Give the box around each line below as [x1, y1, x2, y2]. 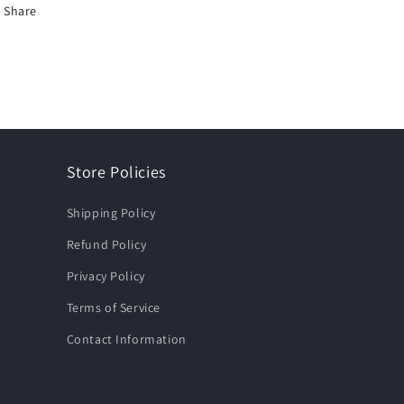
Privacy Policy [66, 268, 145, 284]
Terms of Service [66, 299, 161, 316]
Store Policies [66, 161, 166, 182]
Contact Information [66, 331, 187, 347]
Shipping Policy [66, 205, 156, 221]
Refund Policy [66, 236, 147, 252]
